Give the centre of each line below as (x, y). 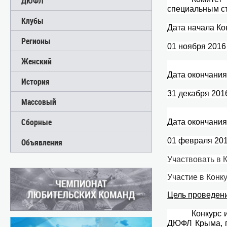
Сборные (36, 122)
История (35, 81)
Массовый (39, 102)
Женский (36, 61)
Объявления (42, 142)
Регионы (36, 41)
